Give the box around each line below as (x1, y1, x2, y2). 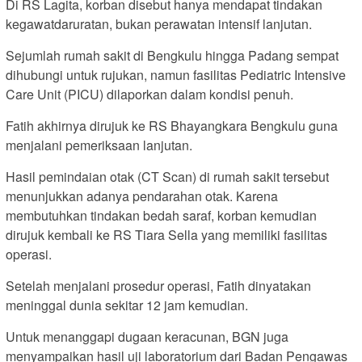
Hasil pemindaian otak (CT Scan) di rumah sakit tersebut (6, 166, 329, 186)
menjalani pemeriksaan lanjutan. (6, 135, 192, 154)
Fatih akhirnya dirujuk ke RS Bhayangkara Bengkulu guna (6, 116, 338, 135)
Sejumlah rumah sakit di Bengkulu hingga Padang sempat (6, 45, 339, 65)
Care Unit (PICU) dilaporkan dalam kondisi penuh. (6, 84, 293, 103)
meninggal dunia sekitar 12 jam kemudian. (6, 295, 248, 314)
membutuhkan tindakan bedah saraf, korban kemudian (6, 205, 317, 225)
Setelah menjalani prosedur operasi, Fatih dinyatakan (6, 276, 311, 295)
